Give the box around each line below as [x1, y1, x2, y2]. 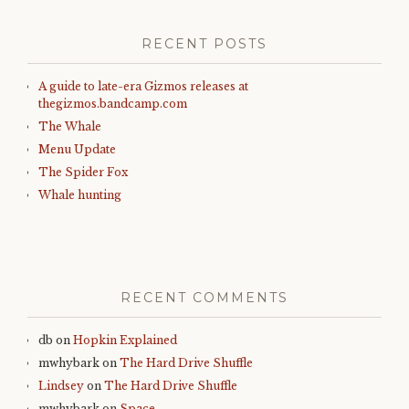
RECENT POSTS [142, 36, 267, 52]
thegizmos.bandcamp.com [38, 97, 187, 110]
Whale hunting [38, 188, 121, 202]
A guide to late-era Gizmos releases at [38, 79, 248, 93]
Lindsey [38, 379, 84, 393]
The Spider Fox [38, 165, 128, 179]
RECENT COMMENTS [121, 289, 288, 306]
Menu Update [38, 142, 116, 156]
